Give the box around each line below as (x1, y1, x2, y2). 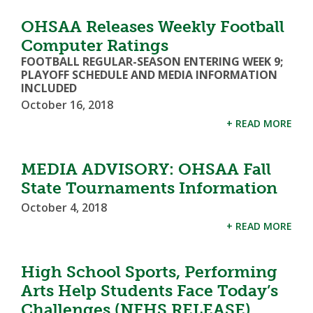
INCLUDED (21, 80, 77, 96)
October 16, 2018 (21, 97, 113, 112)
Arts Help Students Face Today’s (21, 281, 278, 300)
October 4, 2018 (21, 200, 107, 215)
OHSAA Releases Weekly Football (21, 17, 284, 36)
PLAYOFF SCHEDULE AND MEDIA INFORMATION (21, 67, 277, 82)
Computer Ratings (21, 36, 168, 55)
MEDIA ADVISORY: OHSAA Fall (21, 159, 271, 179)
